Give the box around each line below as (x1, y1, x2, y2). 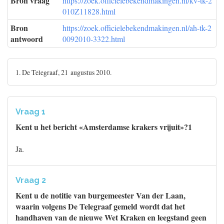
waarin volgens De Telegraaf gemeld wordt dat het (15, 200, 185, 212)
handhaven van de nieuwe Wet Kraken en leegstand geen (15, 211, 206, 223)
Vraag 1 (15, 107, 45, 116)
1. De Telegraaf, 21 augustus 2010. (15, 67, 111, 77)
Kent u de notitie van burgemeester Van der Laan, (15, 189, 185, 201)
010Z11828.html (62, 6, 115, 16)
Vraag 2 (15, 175, 46, 185)
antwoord (10, 33, 43, 44)
